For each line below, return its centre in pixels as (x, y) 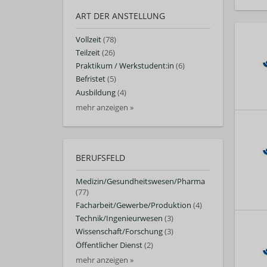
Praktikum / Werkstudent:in (125, 66)
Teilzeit (88, 53)
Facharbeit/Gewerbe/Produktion (133, 205)
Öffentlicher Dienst (109, 245)
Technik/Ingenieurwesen (119, 219)
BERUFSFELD (100, 157)
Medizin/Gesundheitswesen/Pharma (140, 181)
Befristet (91, 79)
